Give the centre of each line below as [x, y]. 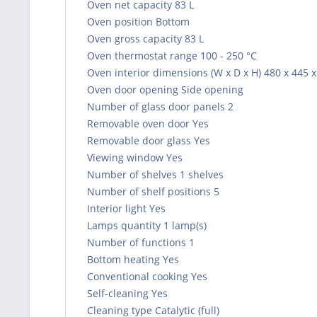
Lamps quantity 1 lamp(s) [147, 225]
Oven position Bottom [138, 21]
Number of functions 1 [141, 242]
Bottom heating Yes [133, 259]
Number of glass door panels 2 [160, 106]
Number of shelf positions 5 [153, 191]
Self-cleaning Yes [127, 293]
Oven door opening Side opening [165, 89]
